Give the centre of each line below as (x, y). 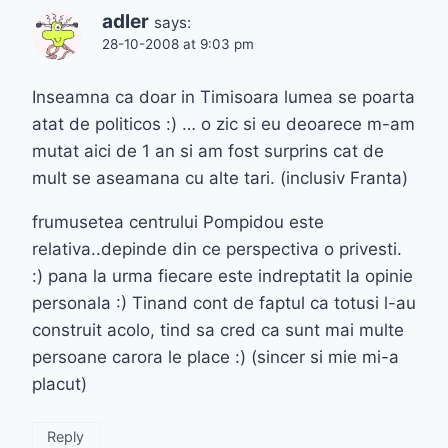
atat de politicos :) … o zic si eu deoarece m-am (223, 124)
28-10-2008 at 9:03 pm (178, 44)
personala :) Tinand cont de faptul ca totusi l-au (224, 303)
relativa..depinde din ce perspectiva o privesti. (217, 249)
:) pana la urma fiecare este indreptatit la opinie (222, 276)
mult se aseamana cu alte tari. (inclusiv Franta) (220, 178)
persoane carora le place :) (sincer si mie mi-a (215, 357)
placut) (59, 384)
